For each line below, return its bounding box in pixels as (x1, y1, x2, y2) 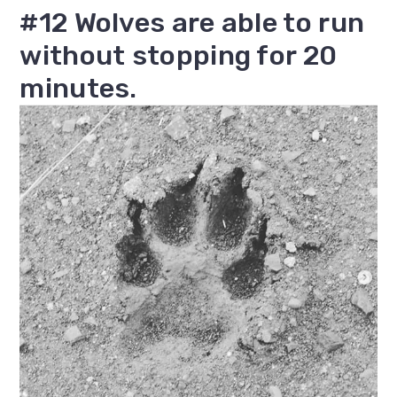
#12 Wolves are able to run (19, 6, 365, 40)
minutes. (19, 72, 137, 105)
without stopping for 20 (19, 39, 338, 73)
